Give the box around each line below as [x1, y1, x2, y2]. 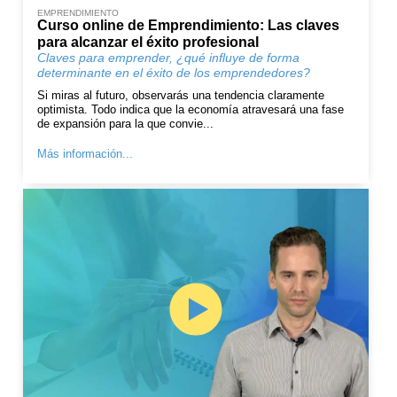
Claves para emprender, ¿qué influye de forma [37, 51, 300, 66]
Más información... [37, 147, 134, 161]
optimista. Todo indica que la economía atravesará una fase [37, 103, 345, 117]
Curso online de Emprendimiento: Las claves [37, 18, 340, 34]
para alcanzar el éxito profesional [37, 35, 260, 51]
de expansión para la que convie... [37, 117, 214, 131]
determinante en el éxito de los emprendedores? [37, 66, 311, 81]
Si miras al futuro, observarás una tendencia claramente [37, 89, 325, 103]
